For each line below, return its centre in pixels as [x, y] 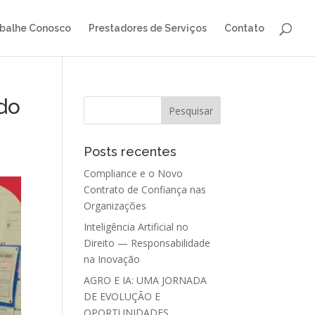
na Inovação [112, 259]
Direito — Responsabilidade [147, 243]
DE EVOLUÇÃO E [122, 296]
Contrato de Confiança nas [145, 189]
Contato [244, 28]
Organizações [115, 206]
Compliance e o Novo [134, 173]
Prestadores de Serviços [148, 28]
